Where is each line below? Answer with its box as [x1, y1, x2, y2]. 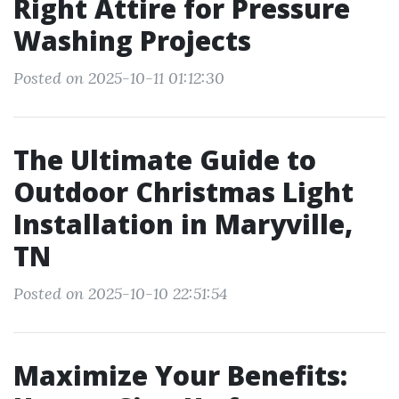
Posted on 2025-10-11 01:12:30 [13, 68, 224, 88]
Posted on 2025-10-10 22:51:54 [13, 283, 227, 304]
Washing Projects [13, 22, 251, 59]
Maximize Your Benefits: [13, 357, 347, 394]
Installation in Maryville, [13, 206, 353, 242]
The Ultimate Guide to [13, 142, 316, 178]
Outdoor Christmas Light [13, 174, 354, 210]
